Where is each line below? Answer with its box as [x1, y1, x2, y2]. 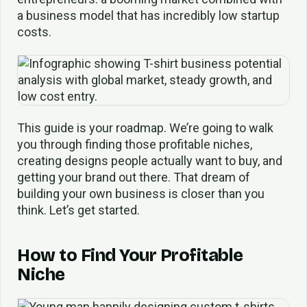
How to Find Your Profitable [17, 245, 243, 266]
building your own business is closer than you [17, 186, 265, 201]
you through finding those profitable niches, [17, 136, 252, 151]
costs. [17, 25, 51, 40]
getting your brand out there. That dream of [17, 169, 250, 184]
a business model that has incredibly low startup [17, 8, 280, 23]
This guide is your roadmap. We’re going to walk [17, 120, 273, 135]
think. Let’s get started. [17, 202, 140, 217]
